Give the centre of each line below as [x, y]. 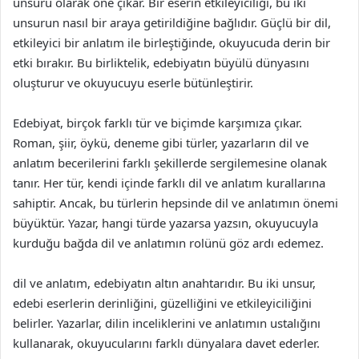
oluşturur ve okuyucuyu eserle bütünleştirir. [133, 83]
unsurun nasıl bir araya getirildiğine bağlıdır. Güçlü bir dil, [172, 22]
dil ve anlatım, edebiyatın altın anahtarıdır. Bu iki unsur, [164, 283]
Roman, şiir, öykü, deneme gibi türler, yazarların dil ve [161, 143]
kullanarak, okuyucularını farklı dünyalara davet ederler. [166, 343]
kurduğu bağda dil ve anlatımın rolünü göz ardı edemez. [168, 243]
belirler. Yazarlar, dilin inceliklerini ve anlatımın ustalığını [167, 323]
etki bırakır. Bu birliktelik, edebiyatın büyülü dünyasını [161, 63]
